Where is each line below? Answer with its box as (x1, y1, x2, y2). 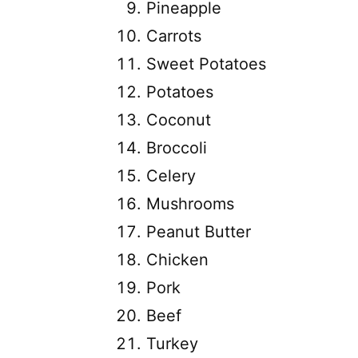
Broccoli (146, 137, 207, 157)
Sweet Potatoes (146, 54, 266, 74)
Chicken (146, 249, 209, 269)
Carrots (146, 26, 201, 46)
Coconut (146, 109, 211, 129)
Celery (146, 165, 196, 185)
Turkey (146, 333, 198, 353)
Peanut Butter (146, 221, 251, 241)
